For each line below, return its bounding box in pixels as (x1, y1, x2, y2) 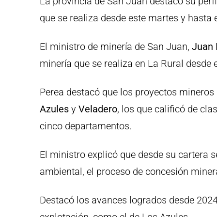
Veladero (78, 103, 117, 115)
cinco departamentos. (40, 120, 132, 132)
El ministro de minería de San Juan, (40, 41, 189, 53)
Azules (40, 103, 71, 115)
